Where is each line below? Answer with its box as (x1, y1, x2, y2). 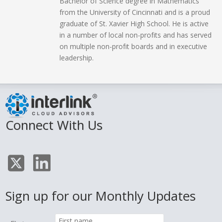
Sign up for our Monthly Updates (5, 187, 196, 205)
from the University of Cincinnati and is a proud (59, 7, 210, 17)
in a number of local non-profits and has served (59, 30, 212, 40)
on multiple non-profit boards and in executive (59, 42, 207, 52)
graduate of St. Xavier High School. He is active (59, 19, 209, 29)
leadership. (59, 53, 94, 63)
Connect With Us (5, 116, 103, 134)
